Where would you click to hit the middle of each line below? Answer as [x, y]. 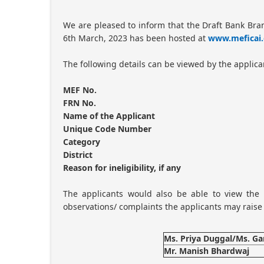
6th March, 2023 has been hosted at [136, 38]
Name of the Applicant [109, 116]
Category [82, 142]
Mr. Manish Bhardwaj [206, 251]
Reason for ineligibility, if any [122, 168]
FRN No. [80, 103]
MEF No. [80, 90]
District [78, 155]
